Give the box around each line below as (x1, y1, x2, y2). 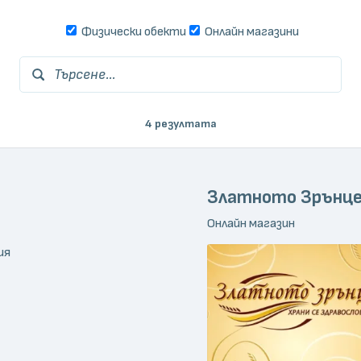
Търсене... (54, 65, 115, 83)
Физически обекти (78, 23, 186, 39)
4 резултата (144, 116, 217, 131)
